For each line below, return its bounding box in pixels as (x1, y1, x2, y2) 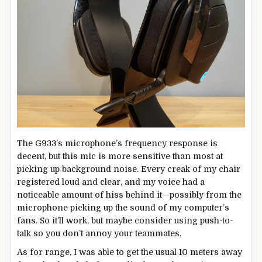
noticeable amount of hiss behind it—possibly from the (17, 190, 242, 200)
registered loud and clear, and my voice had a (17, 177, 205, 187)
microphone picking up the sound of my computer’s (17, 203, 229, 213)
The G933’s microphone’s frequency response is (17, 139, 218, 149)
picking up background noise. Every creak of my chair (17, 164, 240, 174)
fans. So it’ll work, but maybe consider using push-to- (17, 216, 233, 226)
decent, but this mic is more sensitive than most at (17, 151, 223, 161)
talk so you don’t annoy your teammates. (17, 229, 181, 239)
